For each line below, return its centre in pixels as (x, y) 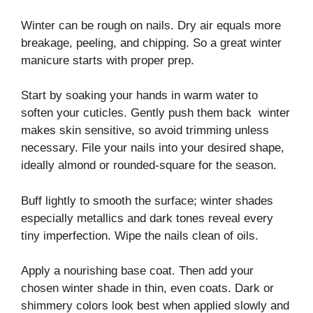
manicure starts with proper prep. (108, 60)
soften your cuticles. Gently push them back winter (155, 113)
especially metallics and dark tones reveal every (147, 218)
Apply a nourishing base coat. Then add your (137, 271)
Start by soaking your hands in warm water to (139, 96)
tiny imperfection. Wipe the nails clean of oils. (140, 235)
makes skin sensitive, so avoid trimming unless (145, 131)
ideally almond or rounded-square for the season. (149, 166)
